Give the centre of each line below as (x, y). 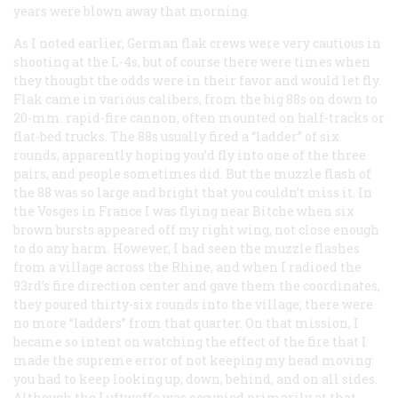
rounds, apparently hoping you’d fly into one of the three (190, 155)
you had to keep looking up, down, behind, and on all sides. (195, 378)
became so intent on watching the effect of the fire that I (190, 341)
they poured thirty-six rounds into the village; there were (193, 304)
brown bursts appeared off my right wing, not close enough (196, 229)
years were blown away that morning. (131, 11)
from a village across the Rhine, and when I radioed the (187, 267)
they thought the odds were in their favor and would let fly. (197, 80)
